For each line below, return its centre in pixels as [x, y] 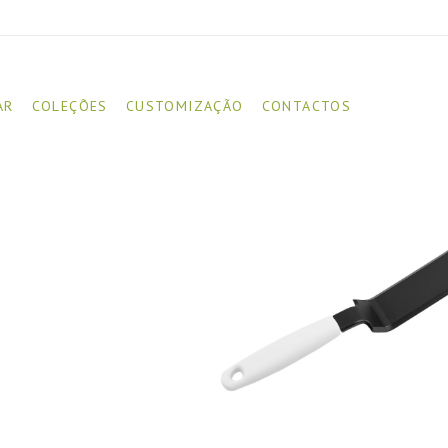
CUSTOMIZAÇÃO [184, 106]
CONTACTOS [306, 106]
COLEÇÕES [69, 106]
